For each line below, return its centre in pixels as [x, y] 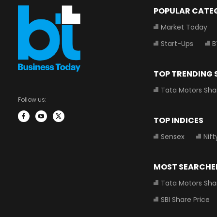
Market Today [184, 27]
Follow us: [32, 100]
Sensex [173, 137]
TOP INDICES [178, 120]
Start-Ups [177, 44]
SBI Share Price [185, 200]
